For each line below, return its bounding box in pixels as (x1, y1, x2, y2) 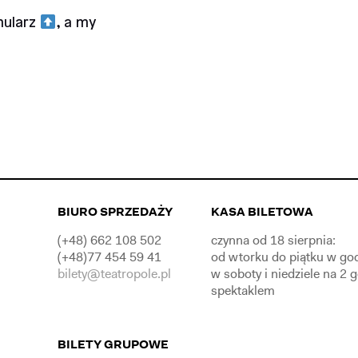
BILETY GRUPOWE (57, 336, 169, 352)
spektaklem (210, 282, 275, 299)
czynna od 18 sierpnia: (210, 232, 336, 249)
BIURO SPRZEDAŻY (57, 204, 173, 220)
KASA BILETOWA (210, 204, 313, 220)
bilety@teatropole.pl (57, 265, 171, 282)
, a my (56, 15, 97, 31)
